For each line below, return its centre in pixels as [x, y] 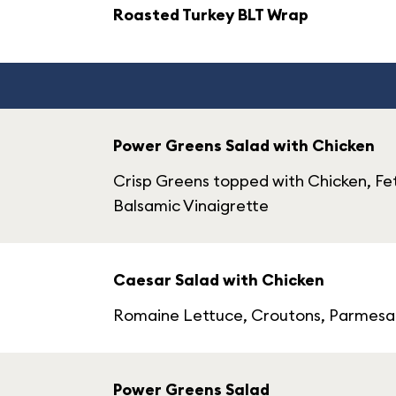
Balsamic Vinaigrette [191, 206]
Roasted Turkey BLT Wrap [211, 15]
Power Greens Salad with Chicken [244, 145]
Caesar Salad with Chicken [219, 280]
